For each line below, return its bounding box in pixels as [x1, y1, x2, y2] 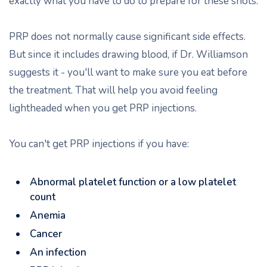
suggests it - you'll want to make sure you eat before [9, 66, 247, 79]
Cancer [30, 227, 62, 241]
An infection [30, 246, 86, 259]
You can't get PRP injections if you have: [9, 137, 189, 151]
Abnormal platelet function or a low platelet [30, 175, 236, 189]
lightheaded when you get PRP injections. [9, 101, 197, 115]
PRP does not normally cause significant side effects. [9, 30, 246, 44]
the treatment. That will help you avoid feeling [9, 83, 218, 97]
